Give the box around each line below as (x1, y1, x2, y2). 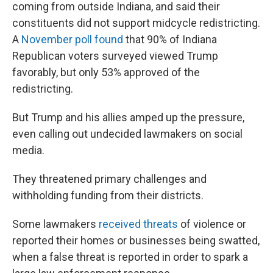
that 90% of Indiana (123, 33, 217, 46)
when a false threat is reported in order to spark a (12, 250, 248, 263)
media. (12, 144, 44, 157)
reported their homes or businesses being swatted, (12, 234, 260, 247)
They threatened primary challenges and (12, 172, 207, 185)
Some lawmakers (12, 218, 99, 230)
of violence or (178, 218, 246, 230)
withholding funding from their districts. (12, 189, 204, 202)
